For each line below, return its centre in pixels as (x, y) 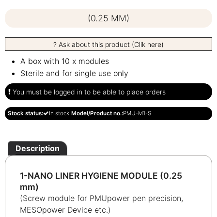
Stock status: (25, 113)
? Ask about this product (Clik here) (108, 44)
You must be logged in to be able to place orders (88, 92)
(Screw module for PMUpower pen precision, (101, 198)
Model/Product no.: (97, 113)
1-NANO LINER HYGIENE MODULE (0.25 (101, 175)
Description (38, 148)
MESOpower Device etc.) (65, 209)
